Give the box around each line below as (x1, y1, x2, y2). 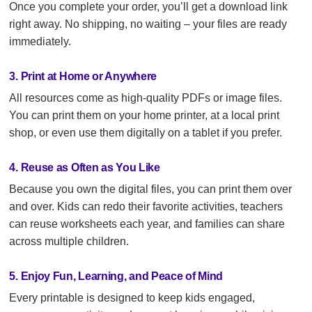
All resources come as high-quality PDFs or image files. (9, 92, 283, 104)
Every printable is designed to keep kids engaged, (9, 292, 256, 304)
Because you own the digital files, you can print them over (9, 183, 292, 195)
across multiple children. (9, 235, 130, 247)
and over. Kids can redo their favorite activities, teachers (9, 201, 283, 212)
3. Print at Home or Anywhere (9, 70, 157, 82)
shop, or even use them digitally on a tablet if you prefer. (9, 127, 283, 139)
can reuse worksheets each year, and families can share (9, 218, 286, 230)
